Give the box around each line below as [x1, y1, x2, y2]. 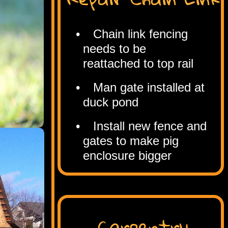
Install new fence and [93, 119, 207, 133]
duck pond [82, 95, 138, 109]
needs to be [82, 42, 175, 56]
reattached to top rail [82, 56, 193, 71]
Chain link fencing [93, 27, 188, 41]
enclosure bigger [82, 149, 172, 163]
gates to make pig [82, 134, 179, 148]
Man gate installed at [93, 80, 205, 95]
